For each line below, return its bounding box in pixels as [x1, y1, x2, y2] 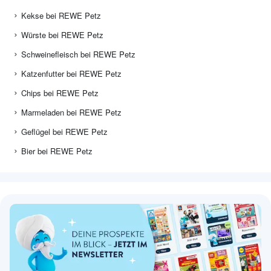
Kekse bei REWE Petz [21, 10, 101, 22]
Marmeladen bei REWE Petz [21, 106, 122, 119]
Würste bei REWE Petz [21, 29, 103, 41]
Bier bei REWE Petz [21, 145, 93, 157]
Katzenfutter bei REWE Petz [21, 68, 122, 80]
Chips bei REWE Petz [21, 87, 99, 99]
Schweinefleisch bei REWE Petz [21, 48, 135, 60]
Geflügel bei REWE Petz [21, 126, 108, 138]
